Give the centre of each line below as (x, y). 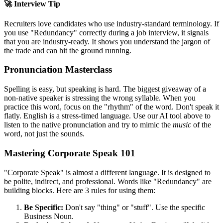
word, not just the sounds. (44, 134)
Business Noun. (49, 216)
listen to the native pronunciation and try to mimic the (88, 125)
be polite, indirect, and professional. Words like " (80, 181)
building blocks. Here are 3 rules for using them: (80, 190)
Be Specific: (44, 207)
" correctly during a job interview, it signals (141, 32)
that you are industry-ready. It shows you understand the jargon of (107, 41)
